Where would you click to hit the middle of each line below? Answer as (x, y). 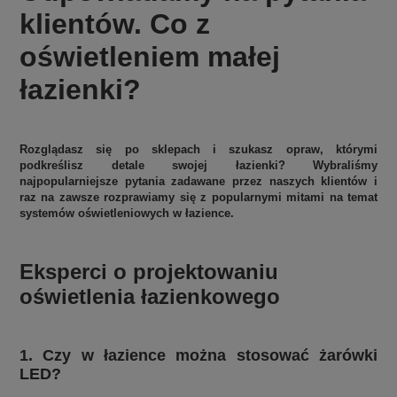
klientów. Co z (115, 24)
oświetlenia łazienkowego (150, 297)
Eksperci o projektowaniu (149, 272)
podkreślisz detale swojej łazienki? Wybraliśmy (198, 166)
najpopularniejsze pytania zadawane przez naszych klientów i (198, 182)
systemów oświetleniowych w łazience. (127, 214)
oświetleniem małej (150, 57)
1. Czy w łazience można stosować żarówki (198, 355)
